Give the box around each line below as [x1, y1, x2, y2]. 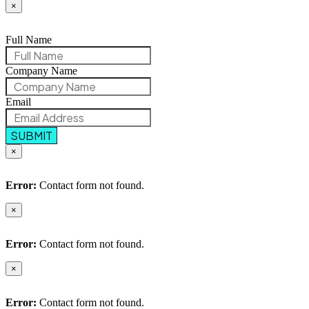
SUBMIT [10, 128, 52, 143]
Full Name [6, 34, 52, 46]
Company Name [6, 65, 77, 77]
